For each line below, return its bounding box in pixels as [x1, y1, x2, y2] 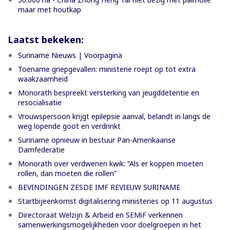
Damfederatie [18, 144, 65, 155]
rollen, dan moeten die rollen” [18, 168, 117, 178]
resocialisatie [18, 97, 62, 107]
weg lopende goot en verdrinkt [18, 121, 121, 131]
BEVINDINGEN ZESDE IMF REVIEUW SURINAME [18, 182, 180, 192]
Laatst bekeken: [8, 33, 84, 46]
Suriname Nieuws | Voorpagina [18, 50, 122, 60]
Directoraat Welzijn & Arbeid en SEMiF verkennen [18, 209, 183, 220]
